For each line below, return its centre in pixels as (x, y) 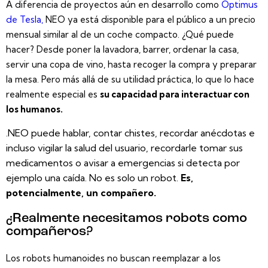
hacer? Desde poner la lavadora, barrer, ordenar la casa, (122, 49)
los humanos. (34, 109)
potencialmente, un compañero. (81, 192)
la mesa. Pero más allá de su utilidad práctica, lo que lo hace (130, 79)
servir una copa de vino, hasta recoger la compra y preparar (131, 64)
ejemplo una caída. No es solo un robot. (93, 177)
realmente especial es (53, 94)
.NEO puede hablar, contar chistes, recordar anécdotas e (130, 133)
